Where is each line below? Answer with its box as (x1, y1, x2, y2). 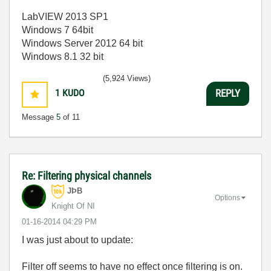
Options (215, 193, 240, 202)
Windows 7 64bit (22, 24, 93, 35)
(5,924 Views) (103, 73, 151, 83)
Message (22, 112, 56, 122)
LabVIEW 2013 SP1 (22, 11, 108, 22)
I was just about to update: (22, 234, 133, 245)
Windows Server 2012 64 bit (22, 38, 143, 48)
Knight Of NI (51, 201, 95, 211)
